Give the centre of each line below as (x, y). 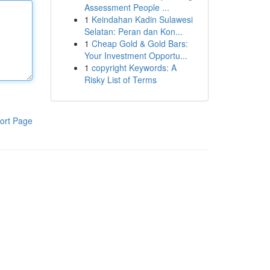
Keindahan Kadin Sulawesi (142, 19)
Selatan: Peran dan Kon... (133, 31)
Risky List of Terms (120, 80)
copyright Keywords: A (134, 67)
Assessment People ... (127, 7)
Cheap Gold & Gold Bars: (140, 43)
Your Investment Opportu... (136, 55)
